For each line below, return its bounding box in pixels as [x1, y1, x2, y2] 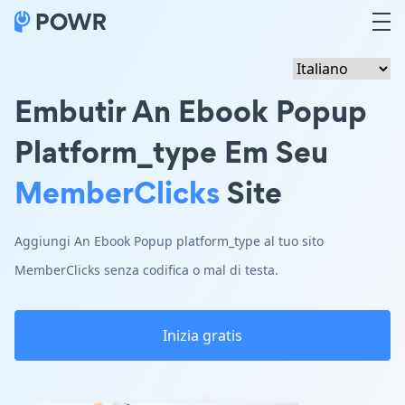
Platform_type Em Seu [14, 130, 328, 173]
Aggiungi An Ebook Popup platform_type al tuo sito [14, 232, 324, 250]
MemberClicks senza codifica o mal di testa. [14, 261, 278, 278]
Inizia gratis [163, 325, 242, 345]
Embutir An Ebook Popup [14, 89, 367, 132]
